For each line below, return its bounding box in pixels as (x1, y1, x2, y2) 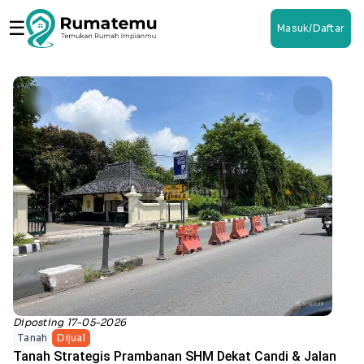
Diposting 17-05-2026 (13, 315, 126, 328)
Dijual (57, 331, 85, 344)
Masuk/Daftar (277, 22, 344, 34)
